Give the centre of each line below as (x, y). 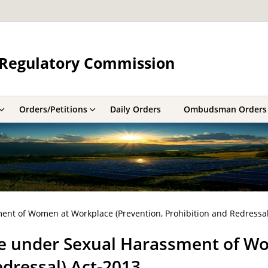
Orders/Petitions (53, 109)
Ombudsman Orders (225, 109)
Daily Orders (135, 109)
